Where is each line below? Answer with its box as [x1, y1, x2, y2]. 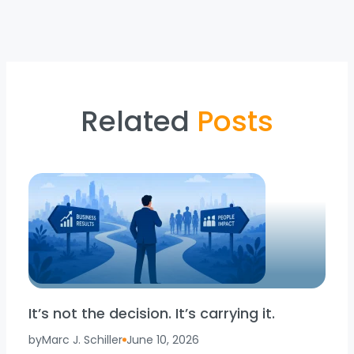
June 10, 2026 [126, 331, 199, 348]
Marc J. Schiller [42, 331, 122, 348]
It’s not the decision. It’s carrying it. [28, 303, 275, 324]
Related [81, 101, 197, 142]
